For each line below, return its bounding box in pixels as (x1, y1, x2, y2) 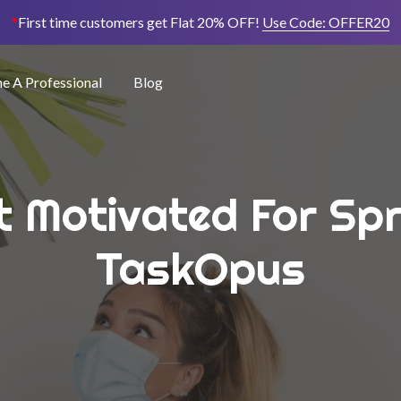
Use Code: (262, 13, 328, 30)
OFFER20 (328, 13, 389, 30)
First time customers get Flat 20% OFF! (18, 13, 260, 30)
